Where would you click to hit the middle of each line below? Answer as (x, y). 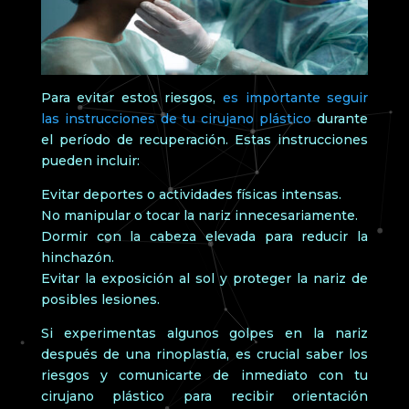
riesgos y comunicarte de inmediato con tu (204, 375)
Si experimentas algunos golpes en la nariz (204, 333)
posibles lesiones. (100, 299)
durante (340, 118)
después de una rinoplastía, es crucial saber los (204, 354)
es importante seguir (296, 97)
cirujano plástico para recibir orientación (204, 396)
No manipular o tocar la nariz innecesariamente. (199, 215)
